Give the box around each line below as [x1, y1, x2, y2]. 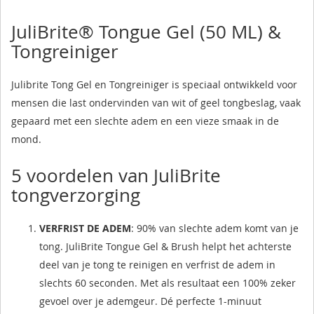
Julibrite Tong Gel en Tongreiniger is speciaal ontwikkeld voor [11, 77, 297, 91]
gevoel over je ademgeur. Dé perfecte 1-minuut [39, 294, 261, 308]
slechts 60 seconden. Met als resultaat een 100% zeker [39, 275, 296, 289]
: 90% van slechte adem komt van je [131, 221, 299, 235]
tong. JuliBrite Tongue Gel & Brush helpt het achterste [39, 239, 292, 253]
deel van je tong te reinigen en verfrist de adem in [39, 257, 275, 271]
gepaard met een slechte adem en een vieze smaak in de [11, 114, 279, 128]
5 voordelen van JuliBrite [11, 163, 221, 188]
